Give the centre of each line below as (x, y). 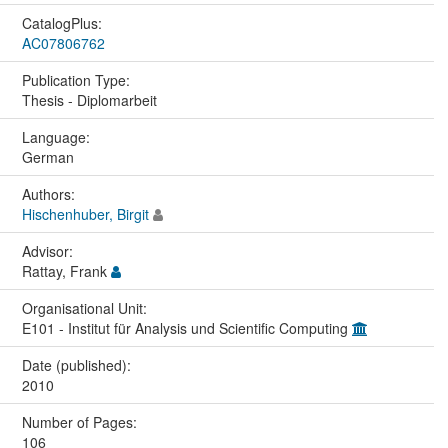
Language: (57, 136)
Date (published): (78, 364)
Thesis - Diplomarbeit (89, 99)
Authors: (50, 193)
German (47, 156)
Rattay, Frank (66, 270)
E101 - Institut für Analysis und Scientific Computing (186, 327)
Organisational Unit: (86, 307)
